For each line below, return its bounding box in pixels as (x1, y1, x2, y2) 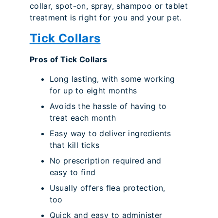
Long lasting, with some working (49, 74, 175, 84)
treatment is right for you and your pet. (29, 13, 182, 23)
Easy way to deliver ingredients (49, 128, 171, 139)
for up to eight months (49, 86, 137, 96)
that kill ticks (49, 140, 100, 150)
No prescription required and (49, 156, 162, 166)
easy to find (49, 167, 96, 178)
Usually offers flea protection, (49, 183, 165, 193)
